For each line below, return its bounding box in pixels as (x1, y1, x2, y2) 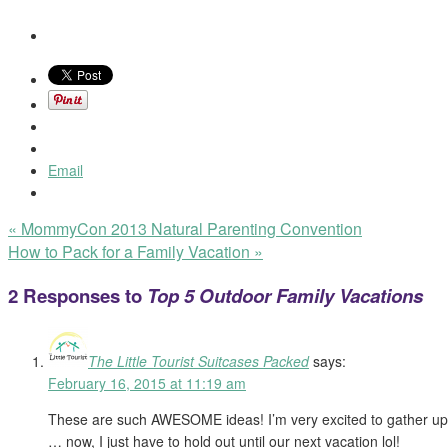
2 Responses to (8, 281, 147, 309)
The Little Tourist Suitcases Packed (88, 351, 309, 372)
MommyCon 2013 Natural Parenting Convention (17, 216, 362, 240)
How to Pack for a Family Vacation (8, 239, 254, 263)
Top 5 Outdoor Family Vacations (147, 281, 423, 309)
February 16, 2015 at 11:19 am (48, 373, 246, 394)
